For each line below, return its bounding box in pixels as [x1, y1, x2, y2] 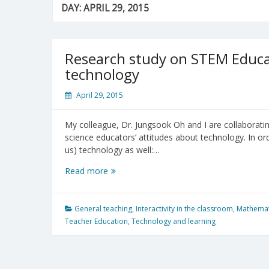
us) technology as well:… [65, 144, 160, 156]
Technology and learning [131, 216, 216, 226]
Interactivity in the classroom [136, 203, 233, 214]
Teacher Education [65, 216, 128, 226]
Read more [65, 165, 108, 177]
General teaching [74, 203, 132, 214]
